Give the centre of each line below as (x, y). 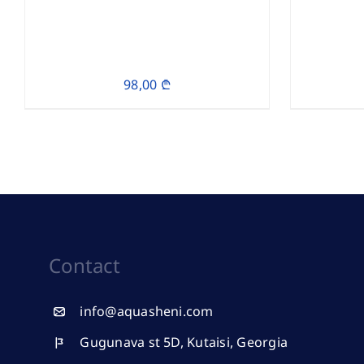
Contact (84, 265)
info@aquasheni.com (147, 311)
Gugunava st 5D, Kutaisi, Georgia (184, 342)
